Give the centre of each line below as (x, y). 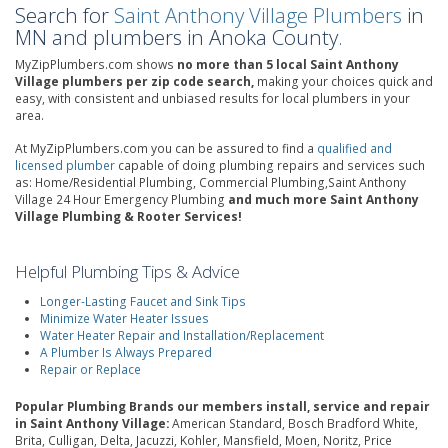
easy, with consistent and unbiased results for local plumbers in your (212, 98)
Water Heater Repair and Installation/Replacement (182, 335)
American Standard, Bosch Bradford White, (293, 423)
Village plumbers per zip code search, (134, 81)
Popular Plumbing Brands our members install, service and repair (222, 406)
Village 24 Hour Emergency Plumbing (121, 199)
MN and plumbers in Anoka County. (179, 37)
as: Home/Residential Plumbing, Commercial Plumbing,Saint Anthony (210, 182)
